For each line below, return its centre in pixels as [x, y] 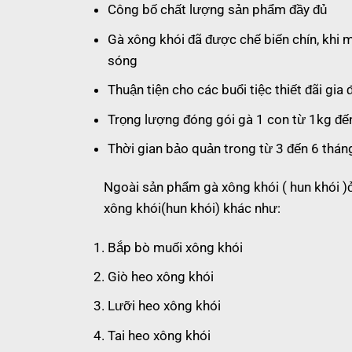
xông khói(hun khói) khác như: [192, 209]
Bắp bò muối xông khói [175, 247]
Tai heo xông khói [159, 335]
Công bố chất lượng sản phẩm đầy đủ [217, 10]
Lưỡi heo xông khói [164, 306]
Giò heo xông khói [161, 277]
